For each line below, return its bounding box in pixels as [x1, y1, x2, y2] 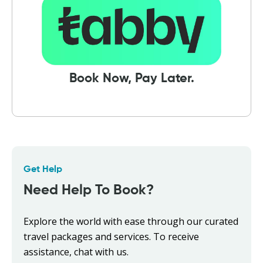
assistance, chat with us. [23, 245, 129, 258]
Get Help [23, 164, 62, 174]
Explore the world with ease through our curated [23, 214, 238, 228]
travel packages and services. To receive [23, 230, 199, 243]
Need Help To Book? [23, 183, 154, 197]
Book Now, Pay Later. [69, 72, 194, 85]
